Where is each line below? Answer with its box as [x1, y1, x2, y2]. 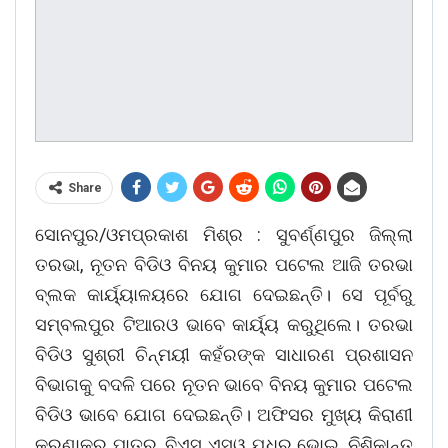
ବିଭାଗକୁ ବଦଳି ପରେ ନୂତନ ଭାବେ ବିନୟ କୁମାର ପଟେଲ [35, 374, 413, 396]
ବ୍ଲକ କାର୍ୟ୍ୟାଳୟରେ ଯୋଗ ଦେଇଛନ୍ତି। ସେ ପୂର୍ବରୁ [35, 284, 413, 306]
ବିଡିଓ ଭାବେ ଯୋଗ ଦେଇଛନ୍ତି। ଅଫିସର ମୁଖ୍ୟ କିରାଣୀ [35, 404, 413, 426]
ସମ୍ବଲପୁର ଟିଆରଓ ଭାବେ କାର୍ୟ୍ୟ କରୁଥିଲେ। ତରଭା [35, 314, 413, 336]
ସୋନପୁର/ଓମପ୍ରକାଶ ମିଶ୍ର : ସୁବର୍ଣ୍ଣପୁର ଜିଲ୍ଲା [35, 224, 413, 246]
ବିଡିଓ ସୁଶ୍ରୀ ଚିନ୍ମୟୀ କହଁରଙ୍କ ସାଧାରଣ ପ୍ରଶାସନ [35, 344, 413, 366]
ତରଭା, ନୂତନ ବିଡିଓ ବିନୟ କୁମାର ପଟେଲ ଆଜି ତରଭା [35, 254, 413, 276]
